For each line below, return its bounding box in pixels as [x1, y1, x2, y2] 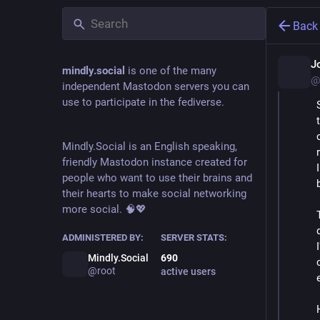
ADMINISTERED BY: [62, 232, 144, 243]
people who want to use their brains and [62, 171, 252, 184]
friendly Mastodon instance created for [62, 156, 247, 169]
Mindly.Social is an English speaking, [62, 140, 237, 153]
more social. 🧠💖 [62, 203, 146, 216]
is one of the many [125, 64, 216, 77]
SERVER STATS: [160, 232, 227, 243]
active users [160, 266, 216, 277]
